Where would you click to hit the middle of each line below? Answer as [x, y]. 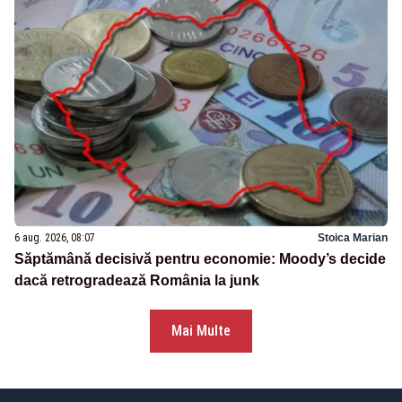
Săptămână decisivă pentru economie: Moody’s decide [200, 258]
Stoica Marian [353, 237]
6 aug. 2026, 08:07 [55, 237]
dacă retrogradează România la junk [137, 280]
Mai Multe [201, 330]
